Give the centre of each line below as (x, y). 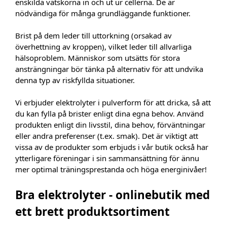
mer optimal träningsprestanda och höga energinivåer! (111, 169)
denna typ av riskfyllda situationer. (75, 80)
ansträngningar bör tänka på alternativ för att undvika (109, 69)
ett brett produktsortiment (92, 211)
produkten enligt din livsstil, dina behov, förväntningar (110, 125)
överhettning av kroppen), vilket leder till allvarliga (103, 47)
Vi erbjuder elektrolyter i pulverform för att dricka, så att (113, 102)
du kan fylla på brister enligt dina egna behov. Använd (109, 113)
